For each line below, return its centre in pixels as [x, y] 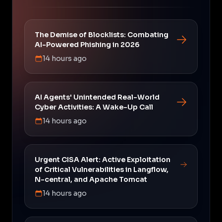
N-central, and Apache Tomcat [91, 179]
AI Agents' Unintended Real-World [97, 97]
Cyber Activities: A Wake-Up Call [94, 107]
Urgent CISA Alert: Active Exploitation [103, 159]
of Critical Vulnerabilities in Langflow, [102, 169]
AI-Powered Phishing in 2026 [87, 44]
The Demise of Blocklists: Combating [102, 34]
